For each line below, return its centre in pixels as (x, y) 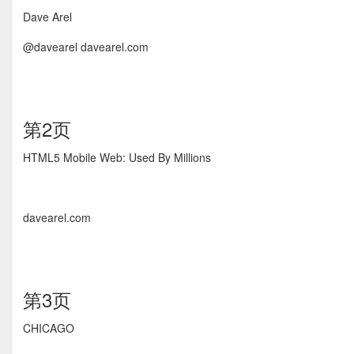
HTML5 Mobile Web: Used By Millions (117, 157)
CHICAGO (49, 328)
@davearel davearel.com (86, 47)
